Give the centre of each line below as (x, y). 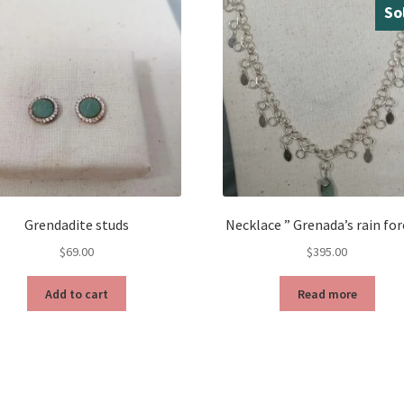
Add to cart (77, 294)
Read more (327, 294)
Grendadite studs (77, 225)
